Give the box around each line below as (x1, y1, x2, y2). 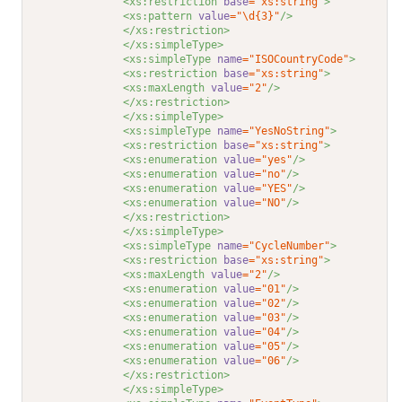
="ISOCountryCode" (242, 53, 350, 66)
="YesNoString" (242, 125, 331, 138)
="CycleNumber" (242, 240, 331, 253)
